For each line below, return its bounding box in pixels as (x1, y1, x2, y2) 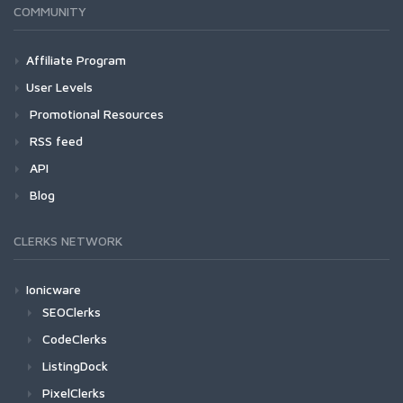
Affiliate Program (26, 52, 126, 67)
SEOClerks (42, 304, 101, 319)
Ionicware (26, 282, 81, 297)
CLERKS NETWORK (13, 233, 122, 248)
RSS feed (26, 133, 83, 148)
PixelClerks (42, 385, 105, 400)
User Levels (26, 79, 93, 94)
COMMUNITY (13, 4, 86, 19)
